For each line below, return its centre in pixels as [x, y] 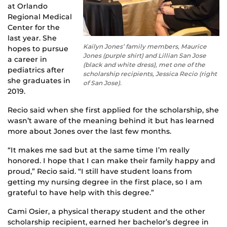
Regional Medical [40, 17]
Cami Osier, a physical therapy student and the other [106, 212]
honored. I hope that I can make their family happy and [111, 161]
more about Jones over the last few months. [89, 131]
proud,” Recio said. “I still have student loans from [100, 172]
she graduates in [39, 81]
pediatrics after [36, 70]
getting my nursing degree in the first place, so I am [105, 182]
